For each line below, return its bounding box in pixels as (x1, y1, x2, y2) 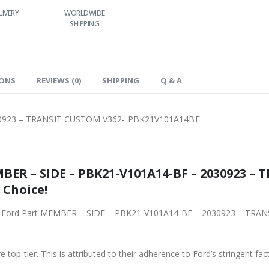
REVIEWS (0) (37, 74, 81, 86)
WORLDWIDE (64, 7, 105, 18)
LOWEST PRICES (125, 7, 175, 18)
